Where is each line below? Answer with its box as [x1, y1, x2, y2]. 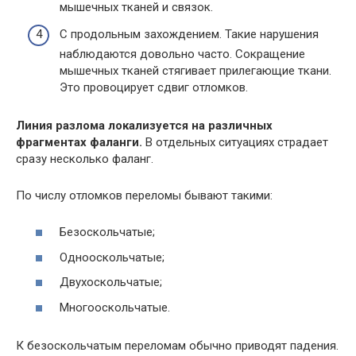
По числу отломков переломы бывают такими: [16, 188, 273, 203]
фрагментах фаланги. [16, 134, 142, 149]
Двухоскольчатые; [60, 275, 162, 289]
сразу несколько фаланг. [16, 151, 153, 166]
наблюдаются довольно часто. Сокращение [60, 46, 305, 61]
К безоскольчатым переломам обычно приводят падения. [16, 338, 339, 353]
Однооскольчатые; [60, 250, 164, 265]
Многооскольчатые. [60, 300, 170, 315]
